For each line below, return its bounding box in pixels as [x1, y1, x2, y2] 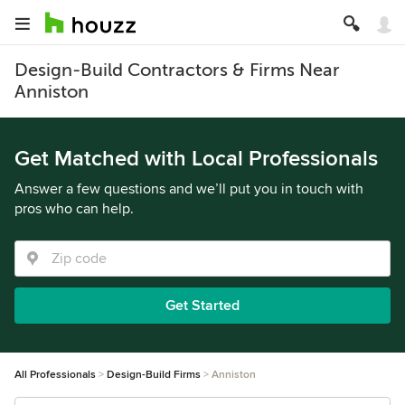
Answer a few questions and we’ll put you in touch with [14, 180, 363, 198]
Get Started [165, 297, 240, 315]
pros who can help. [14, 200, 134, 218]
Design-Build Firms [107, 368, 201, 381]
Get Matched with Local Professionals [14, 146, 378, 172]
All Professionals [14, 368, 96, 381]
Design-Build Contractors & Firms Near [14, 60, 340, 80]
